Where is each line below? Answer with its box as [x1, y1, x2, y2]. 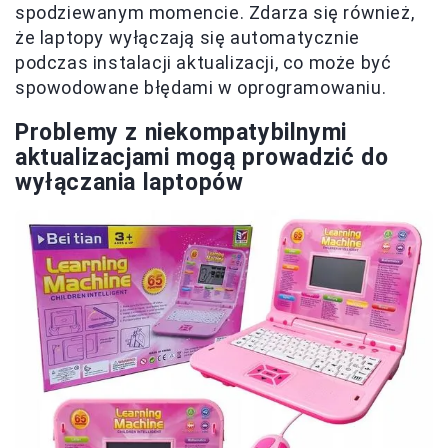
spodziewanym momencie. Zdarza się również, [15, 2, 415, 24]
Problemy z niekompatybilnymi [15, 119, 347, 147]
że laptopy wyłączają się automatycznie [15, 27, 360, 49]
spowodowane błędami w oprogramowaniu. [15, 77, 387, 99]
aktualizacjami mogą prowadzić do [15, 144, 389, 172]
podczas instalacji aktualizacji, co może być [15, 52, 392, 74]
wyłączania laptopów [15, 169, 244, 197]
